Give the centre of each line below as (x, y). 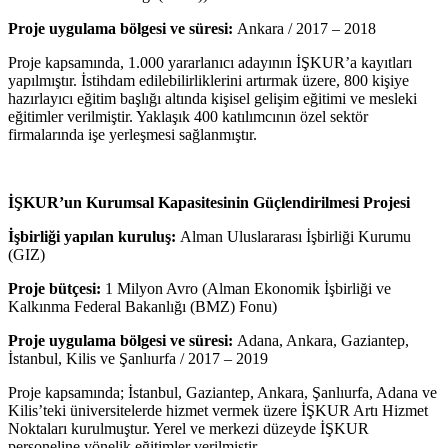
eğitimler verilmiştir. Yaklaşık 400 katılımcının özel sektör (188, 116)
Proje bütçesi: (54, 288)
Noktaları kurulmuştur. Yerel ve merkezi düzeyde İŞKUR (188, 428)
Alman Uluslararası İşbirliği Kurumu (293, 236)
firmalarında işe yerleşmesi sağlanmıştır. (132, 134)
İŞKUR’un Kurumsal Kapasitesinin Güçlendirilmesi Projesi (209, 202)
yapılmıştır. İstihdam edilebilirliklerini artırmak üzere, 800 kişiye (208, 80)
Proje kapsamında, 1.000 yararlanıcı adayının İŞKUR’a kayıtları (210, 62)
